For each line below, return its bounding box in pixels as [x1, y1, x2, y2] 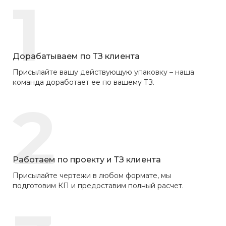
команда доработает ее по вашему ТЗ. [13, 77, 154, 87]
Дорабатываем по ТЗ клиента [13, 51, 140, 61]
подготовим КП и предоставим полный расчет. [13, 181, 184, 190]
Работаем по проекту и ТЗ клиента [13, 154, 161, 164]
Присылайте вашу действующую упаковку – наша [13, 67, 194, 77]
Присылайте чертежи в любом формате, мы [13, 171, 171, 180]
